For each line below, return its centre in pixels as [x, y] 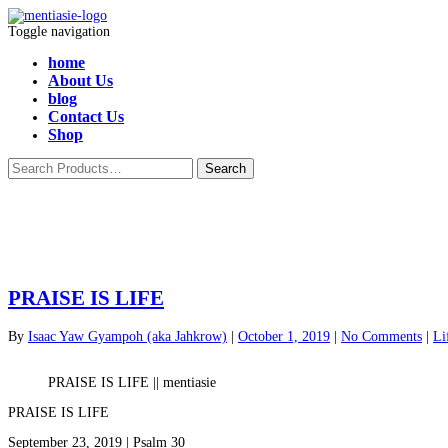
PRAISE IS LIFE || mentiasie [132, 382]
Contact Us [86, 116]
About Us [80, 80]
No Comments [381, 336]
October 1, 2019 [284, 336]
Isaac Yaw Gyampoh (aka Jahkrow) [127, 336]
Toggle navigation [59, 31]
